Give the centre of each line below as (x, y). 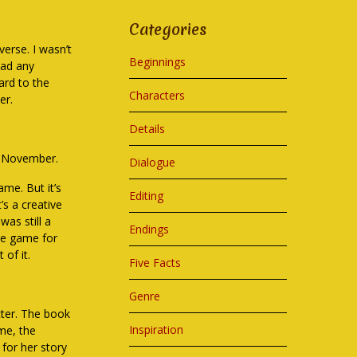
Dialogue (153, 162)
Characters (157, 95)
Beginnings (158, 62)
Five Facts (155, 263)
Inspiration (157, 330)
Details (147, 129)
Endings (149, 229)
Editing (147, 196)
